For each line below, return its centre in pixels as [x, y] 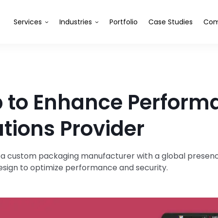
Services [28, 22]
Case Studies [171, 22]
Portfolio [124, 22]
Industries [76, 22]
